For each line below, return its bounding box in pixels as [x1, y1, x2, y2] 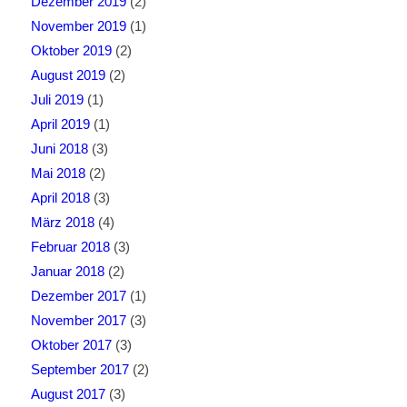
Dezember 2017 [30, 287, 126, 303]
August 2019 [30, 66, 105, 83]
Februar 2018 [30, 238, 110, 254]
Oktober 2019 [30, 42, 112, 58]
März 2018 [30, 213, 94, 230]
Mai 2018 [30, 164, 85, 181]
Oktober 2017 [30, 336, 112, 352]
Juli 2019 [30, 91, 84, 107]
